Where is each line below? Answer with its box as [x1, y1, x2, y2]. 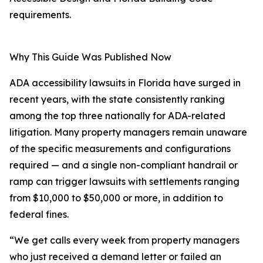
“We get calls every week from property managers [9, 234, 240, 247]
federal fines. [9, 208, 69, 221]
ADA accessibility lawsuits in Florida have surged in [9, 77, 241, 89]
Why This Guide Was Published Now [9, 51, 171, 63]
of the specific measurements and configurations [9, 143, 231, 155]
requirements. [9, 9, 71, 21]
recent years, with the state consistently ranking [9, 93, 225, 106]
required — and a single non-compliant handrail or [9, 159, 238, 171]
